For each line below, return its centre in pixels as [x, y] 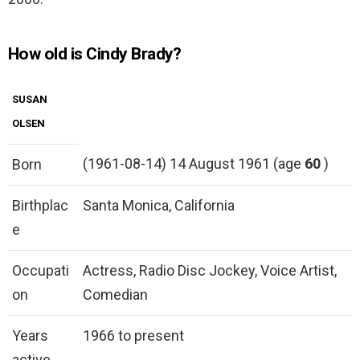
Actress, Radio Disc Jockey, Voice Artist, [210, 271]
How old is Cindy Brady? [95, 54]
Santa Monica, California [159, 206]
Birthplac [40, 206]
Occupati [41, 271]
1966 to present [133, 336]
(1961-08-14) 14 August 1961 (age [194, 164]
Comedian [115, 295]
